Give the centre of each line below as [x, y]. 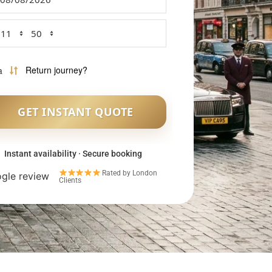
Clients [70, 180]
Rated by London [129, 173]
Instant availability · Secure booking [73, 153]
